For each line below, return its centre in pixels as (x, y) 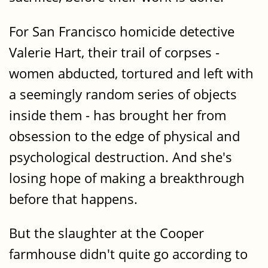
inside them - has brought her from (118, 115)
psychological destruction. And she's (121, 157)
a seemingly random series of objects (123, 94)
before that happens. (73, 199)
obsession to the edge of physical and (124, 136)
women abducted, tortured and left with (131, 73)
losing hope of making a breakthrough (127, 178)
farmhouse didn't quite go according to (128, 254)
